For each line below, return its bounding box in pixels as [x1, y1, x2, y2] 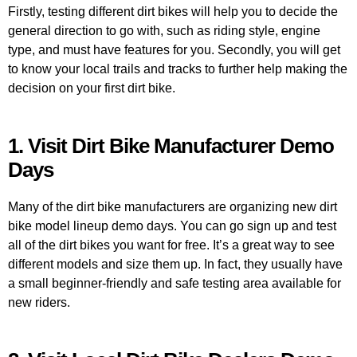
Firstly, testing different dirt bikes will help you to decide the [8, 5, 338, 19]
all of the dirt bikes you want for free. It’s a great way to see [8, 237, 335, 252]
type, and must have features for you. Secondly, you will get [8, 43, 340, 57]
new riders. [8, 295, 70, 309]
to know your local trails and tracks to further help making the [8, 62, 347, 76]
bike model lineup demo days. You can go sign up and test [8, 218, 336, 233]
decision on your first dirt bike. [8, 81, 175, 96]
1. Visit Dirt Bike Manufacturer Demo [8, 134, 334, 157]
